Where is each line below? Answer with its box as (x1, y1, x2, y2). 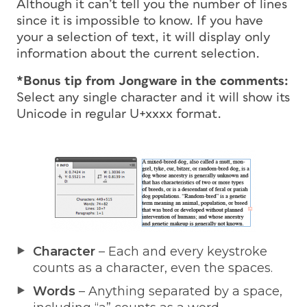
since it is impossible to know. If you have (16, 14, 263, 27)
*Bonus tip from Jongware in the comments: (16, 74, 288, 88)
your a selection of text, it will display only (16, 30, 271, 44)
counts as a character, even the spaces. (33, 260, 273, 275)
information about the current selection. (16, 47, 260, 60)
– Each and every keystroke (95, 243, 267, 259)
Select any (16, 90, 83, 104)
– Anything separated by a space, (75, 283, 282, 299)
